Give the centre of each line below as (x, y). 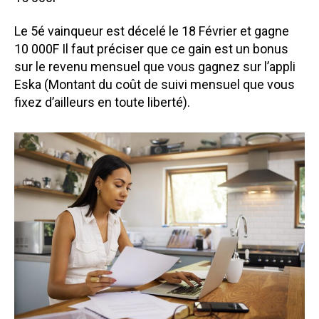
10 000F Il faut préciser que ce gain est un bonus (151, 49)
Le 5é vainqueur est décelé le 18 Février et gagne (152, 31)
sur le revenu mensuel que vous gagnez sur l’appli (155, 67)
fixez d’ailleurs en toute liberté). (102, 103)
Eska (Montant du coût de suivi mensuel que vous (155, 85)
